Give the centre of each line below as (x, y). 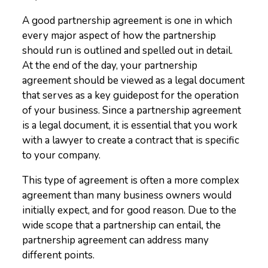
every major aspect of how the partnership (119, 36)
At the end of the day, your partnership (110, 66)
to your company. (62, 155)
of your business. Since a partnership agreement (132, 110)
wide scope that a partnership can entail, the (122, 225)
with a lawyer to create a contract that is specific (131, 140)
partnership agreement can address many (116, 240)
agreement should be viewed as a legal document (134, 80)
